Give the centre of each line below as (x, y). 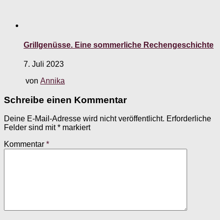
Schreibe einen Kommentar (65, 100)
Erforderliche (189, 119)
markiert (75, 128)
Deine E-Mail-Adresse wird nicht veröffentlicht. (84, 119)
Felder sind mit (31, 128)
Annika (53, 81)
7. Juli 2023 (44, 64)
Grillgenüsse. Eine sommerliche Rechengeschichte (119, 45)
